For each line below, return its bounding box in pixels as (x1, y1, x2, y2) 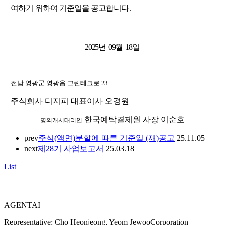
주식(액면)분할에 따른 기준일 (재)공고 (38, 133, 175, 142)
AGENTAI (4, 201, 40, 210)
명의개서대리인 (40, 116, 82, 124)
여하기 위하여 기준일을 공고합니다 (11, 3, 129, 12)
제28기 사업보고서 (38, 144, 104, 153)
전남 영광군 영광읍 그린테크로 (11, 79, 102, 87)
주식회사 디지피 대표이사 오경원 (11, 96, 130, 105)
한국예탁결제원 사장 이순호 (84, 115, 185, 124)
